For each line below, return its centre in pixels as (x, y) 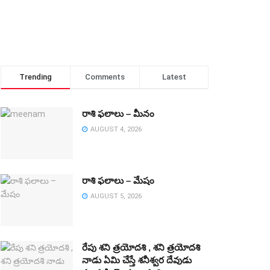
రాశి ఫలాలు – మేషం (118, 180)
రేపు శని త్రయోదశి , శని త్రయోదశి (141, 247)
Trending (36, 77)
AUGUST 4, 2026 (115, 129)
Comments (105, 77)
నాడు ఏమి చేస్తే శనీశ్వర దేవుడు (137, 260)
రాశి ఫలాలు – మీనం (118, 114)
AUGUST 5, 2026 (115, 196)
